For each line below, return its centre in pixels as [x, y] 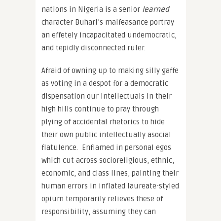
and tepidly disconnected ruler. [93, 48]
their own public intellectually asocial [106, 134]
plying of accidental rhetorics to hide [103, 122]
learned [156, 9]
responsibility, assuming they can [99, 211]
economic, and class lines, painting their [110, 173]
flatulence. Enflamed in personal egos [106, 147]
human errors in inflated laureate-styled [110, 186]
